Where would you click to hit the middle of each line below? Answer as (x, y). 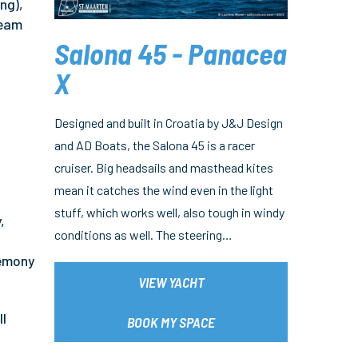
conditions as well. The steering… (143, 235)
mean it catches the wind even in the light (164, 190)
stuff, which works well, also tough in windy (169, 213)
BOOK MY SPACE (171, 322)
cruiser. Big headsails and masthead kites (164, 168)
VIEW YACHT (171, 282)
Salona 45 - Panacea (171, 54)
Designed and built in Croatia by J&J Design (169, 123)
